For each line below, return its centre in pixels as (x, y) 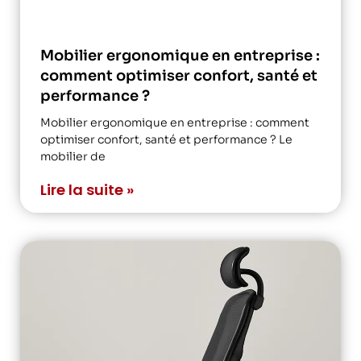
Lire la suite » (87, 189)
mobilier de (73, 156)
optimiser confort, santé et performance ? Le (166, 139)
